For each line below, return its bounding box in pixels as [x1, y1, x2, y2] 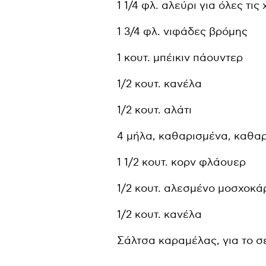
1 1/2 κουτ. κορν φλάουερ [117, 156, 246, 169]
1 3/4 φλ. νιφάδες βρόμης [117, 25, 248, 38]
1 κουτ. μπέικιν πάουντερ [117, 51, 243, 64]
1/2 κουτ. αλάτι [117, 103, 192, 116]
